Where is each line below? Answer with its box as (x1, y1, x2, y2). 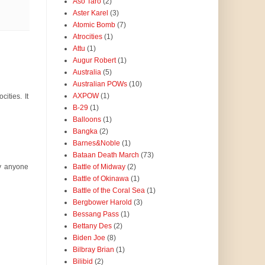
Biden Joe (72, 234, 105, 243)
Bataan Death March (72, 151, 139, 160)
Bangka (72, 127, 98, 136)
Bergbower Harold (72, 198, 132, 207)
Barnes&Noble (72, 139, 120, 148)
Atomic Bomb (72, 21, 115, 30)
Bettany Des (72, 222, 112, 231)
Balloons (72, 115, 101, 124)
